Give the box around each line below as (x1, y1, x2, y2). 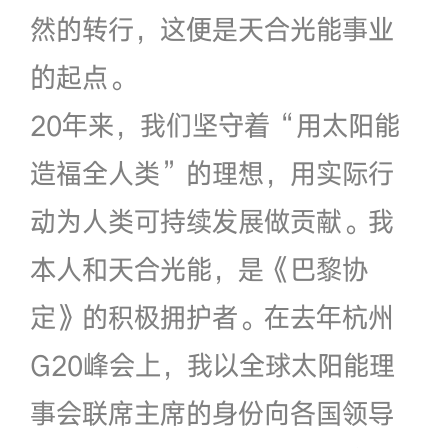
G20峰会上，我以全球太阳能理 (29, 347, 395, 382)
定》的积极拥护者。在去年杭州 (29, 299, 394, 334)
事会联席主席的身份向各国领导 (29, 395, 394, 430)
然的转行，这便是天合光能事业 (29, 11, 394, 46)
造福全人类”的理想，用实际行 (29, 155, 394, 190)
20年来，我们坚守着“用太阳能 (29, 107, 400, 142)
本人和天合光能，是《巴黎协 (29, 251, 368, 286)
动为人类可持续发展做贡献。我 (29, 203, 394, 238)
